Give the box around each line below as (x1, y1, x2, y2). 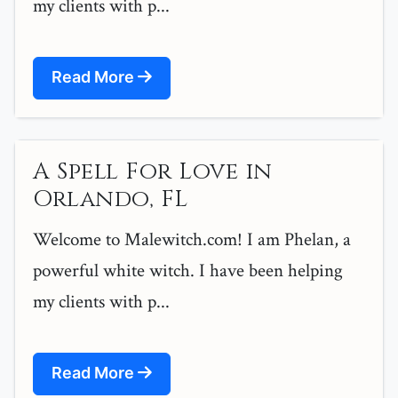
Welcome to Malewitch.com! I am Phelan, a (33, 227, 351, 252)
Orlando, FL (33, 184, 188, 216)
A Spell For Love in (33, 156, 273, 188)
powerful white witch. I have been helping (33, 259, 343, 283)
